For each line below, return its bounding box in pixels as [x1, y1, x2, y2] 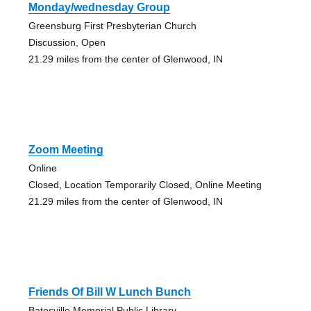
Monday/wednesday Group [28, 1, 170, 14]
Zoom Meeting [28, 144, 103, 156]
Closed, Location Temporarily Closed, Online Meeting [28, 179, 262, 191]
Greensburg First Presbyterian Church [28, 20, 196, 32]
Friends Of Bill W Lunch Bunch [28, 286, 191, 299]
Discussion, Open [28, 37, 106, 49]
